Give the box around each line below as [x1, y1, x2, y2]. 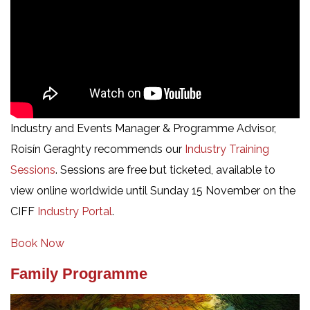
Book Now [10, 236, 64, 250]
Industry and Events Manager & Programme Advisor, [10, 121, 276, 135]
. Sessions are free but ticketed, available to [55, 163, 275, 176]
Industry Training [185, 142, 269, 156]
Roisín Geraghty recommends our [10, 142, 185, 156]
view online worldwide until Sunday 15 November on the [10, 183, 295, 197]
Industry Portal [37, 204, 112, 218]
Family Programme [10, 264, 147, 282]
